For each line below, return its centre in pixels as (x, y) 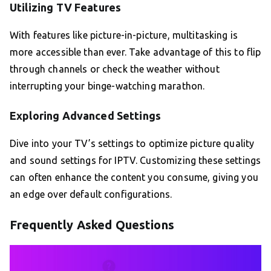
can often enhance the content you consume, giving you (134, 178)
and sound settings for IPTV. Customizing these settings (135, 161)
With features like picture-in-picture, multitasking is (124, 35)
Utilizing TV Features (66, 8)
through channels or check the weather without (115, 69)
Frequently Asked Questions (92, 225)
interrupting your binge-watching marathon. (107, 86)
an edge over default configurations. (91, 194)
